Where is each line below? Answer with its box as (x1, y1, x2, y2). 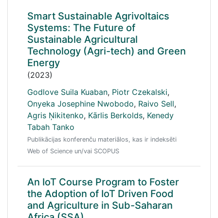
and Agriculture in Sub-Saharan (27, 200, 173, 211)
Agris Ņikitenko (27, 110, 84, 120)
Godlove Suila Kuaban (27, 87, 108, 97)
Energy (27, 57, 60, 69)
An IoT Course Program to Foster (27, 176, 179, 188)
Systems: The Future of (27, 22, 135, 34)
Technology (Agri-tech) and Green (27, 45, 186, 57)
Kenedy (147, 110, 174, 120)
